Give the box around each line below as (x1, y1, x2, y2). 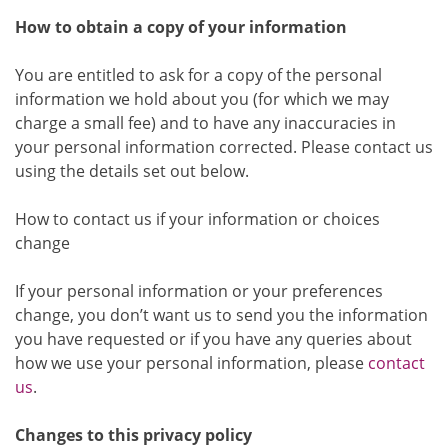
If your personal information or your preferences (15, 279, 383, 302)
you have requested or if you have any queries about (15, 327, 412, 350)
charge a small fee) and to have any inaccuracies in (15, 111, 396, 134)
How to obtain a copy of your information (15, 15, 347, 38)
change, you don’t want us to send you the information (15, 303, 428, 326)
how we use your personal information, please (15, 351, 368, 374)
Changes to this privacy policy (15, 423, 252, 446)
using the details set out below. (15, 159, 249, 182)
